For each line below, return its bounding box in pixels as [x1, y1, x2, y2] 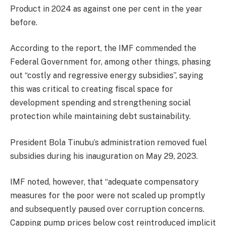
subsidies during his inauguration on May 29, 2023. [10, 151, 198, 161]
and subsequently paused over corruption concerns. [10, 204, 204, 214]
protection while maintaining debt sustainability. [10, 111, 191, 122]
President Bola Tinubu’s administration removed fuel [10, 137, 207, 147]
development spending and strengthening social [10, 98, 191, 108]
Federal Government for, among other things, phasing [10, 57, 211, 67]
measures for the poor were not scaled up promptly [10, 191, 205, 201]
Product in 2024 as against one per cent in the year [10, 4, 202, 14]
